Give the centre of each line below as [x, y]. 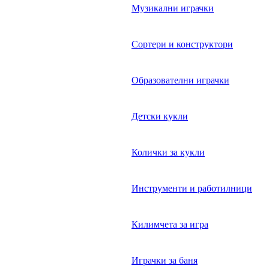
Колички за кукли [168, 153]
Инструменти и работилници [192, 189]
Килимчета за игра [170, 225]
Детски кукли [160, 116]
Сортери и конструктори [182, 44]
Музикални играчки [173, 8]
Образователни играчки [180, 80]
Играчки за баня [165, 261]
